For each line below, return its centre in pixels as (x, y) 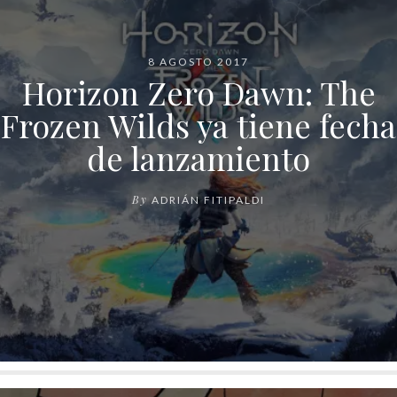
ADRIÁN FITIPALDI (208, 200)
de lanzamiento (198, 158)
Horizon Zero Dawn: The (198, 93)
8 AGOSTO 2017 (198, 62)
